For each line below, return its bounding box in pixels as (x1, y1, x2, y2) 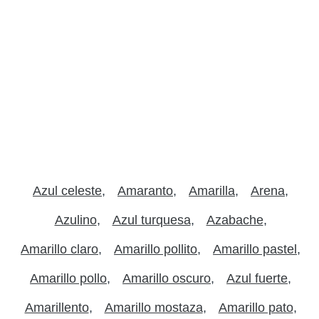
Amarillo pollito (114, 241, 197, 256)
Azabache (206, 212, 263, 227)
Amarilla (189, 183, 235, 198)
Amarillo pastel (213, 241, 297, 256)
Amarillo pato (218, 300, 293, 315)
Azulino (54, 212, 97, 227)
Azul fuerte (226, 271, 288, 286)
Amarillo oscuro (122, 271, 211, 286)
